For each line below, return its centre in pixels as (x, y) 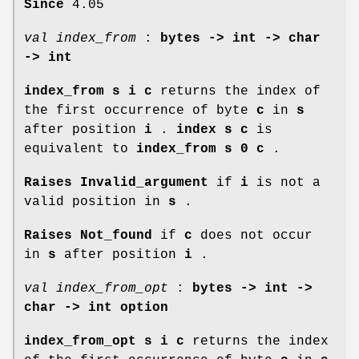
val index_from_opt (96, 288)
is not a (284, 182)
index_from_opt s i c (104, 341)
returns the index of (236, 91)
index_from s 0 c (200, 149)
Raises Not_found (88, 235)
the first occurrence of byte (140, 110)
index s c (212, 129)
